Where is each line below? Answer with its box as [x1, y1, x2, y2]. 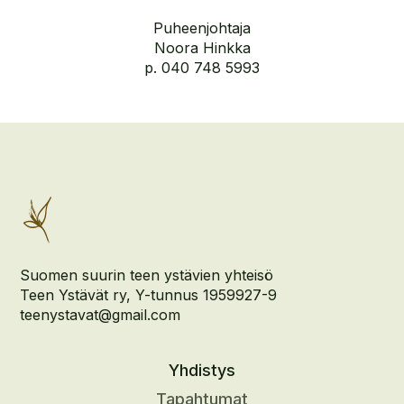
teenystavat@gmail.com [20, 306, 181, 324]
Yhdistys [169, 360, 235, 380]
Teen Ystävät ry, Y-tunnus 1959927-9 [20, 286, 278, 304]
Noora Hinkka [153, 39, 251, 57]
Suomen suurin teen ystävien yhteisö [20, 266, 274, 284]
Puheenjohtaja [153, 19, 251, 37]
